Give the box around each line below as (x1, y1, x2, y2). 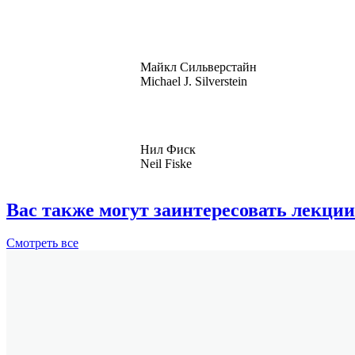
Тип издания (140, 248, 210, 262)
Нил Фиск (140, 142, 197, 156)
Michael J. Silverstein (140, 74, 248, 88)
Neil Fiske (140, 156, 193, 170)
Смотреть (6, 236, 58, 250)
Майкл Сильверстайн (140, 59, 258, 74)
